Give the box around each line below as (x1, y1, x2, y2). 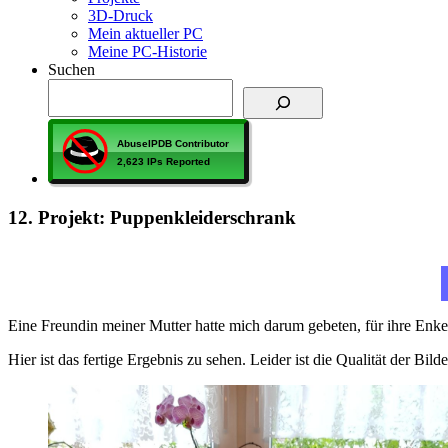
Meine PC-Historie (88, 42, 207, 60)
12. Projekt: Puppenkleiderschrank (8, 206, 296, 228)
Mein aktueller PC (88, 24, 203, 42)
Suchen (48, 60, 95, 78)
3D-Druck (88, 6, 153, 24)
